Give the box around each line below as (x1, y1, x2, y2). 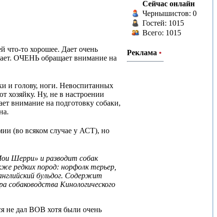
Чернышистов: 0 (142, 9, 197, 17)
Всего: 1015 (142, 29, 181, 37)
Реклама (127, 48, 157, 57)
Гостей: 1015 (142, 19, 184, 27)
